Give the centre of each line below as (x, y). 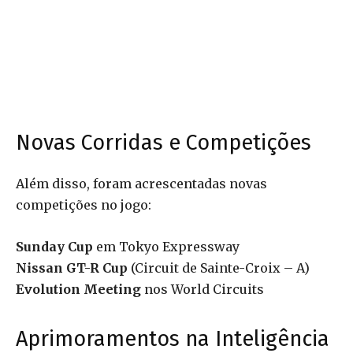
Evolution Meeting (78, 290)
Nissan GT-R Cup (72, 268)
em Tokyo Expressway (166, 247)
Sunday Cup (54, 247)
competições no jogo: (84, 205)
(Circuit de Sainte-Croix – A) (219, 268)
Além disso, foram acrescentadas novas (141, 184)
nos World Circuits (203, 290)
